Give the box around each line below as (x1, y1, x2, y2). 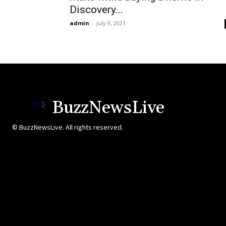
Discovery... (70, 4, 123, 16)
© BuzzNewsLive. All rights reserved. (12, 123, 123, 132)
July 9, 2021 (96, 19, 126, 27)
